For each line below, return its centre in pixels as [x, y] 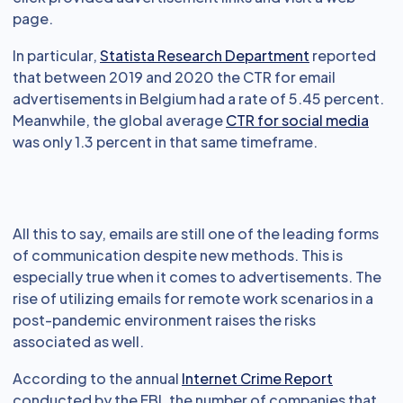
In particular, [56, 55]
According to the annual [97, 378]
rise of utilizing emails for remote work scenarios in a [193, 298]
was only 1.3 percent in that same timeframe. [165, 142]
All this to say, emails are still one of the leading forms [196, 233]
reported [343, 55]
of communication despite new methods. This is [178, 255]
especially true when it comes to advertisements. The [197, 277]
